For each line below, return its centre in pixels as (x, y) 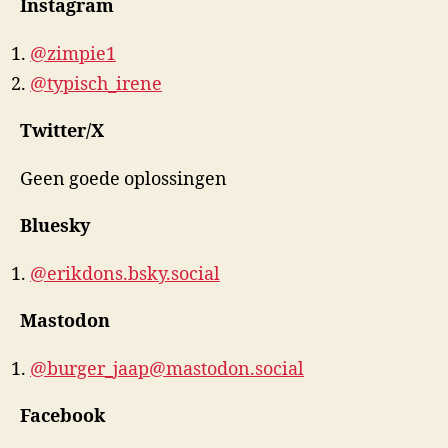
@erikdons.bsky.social (125, 274)
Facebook (62, 416)
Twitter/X (62, 131)
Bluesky (55, 226)
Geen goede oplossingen (123, 179)
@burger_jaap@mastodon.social (167, 369)
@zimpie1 (73, 54)
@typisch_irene (96, 84)
